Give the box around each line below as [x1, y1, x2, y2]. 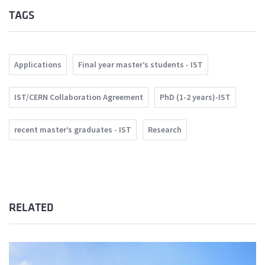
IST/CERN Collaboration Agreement [14, 92, 143, 103]
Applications [14, 59, 62, 70]
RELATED [9, 202, 53, 214]
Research [148, 124, 182, 135]
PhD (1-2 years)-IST [160, 92, 231, 103]
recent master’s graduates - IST [14, 124, 131, 135]
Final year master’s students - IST [78, 59, 203, 70]
